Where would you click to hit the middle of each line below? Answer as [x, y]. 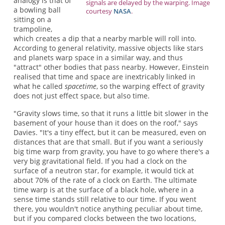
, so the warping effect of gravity [150, 86]
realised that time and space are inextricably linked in [104, 76]
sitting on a [32, 19]
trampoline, [33, 29]
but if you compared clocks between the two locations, [104, 218]
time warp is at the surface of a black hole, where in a [103, 190]
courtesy [100, 11]
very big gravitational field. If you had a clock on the [100, 161]
